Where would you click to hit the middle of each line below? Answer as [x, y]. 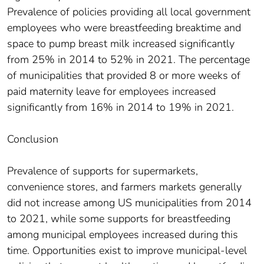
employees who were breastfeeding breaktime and [124, 28]
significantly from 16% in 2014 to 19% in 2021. [121, 108]
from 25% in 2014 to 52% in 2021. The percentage [128, 60]
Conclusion [33, 139]
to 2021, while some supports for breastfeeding [119, 219]
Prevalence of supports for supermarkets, [103, 171]
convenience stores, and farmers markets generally [124, 187]
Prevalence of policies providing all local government [129, 12]
